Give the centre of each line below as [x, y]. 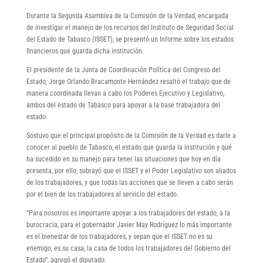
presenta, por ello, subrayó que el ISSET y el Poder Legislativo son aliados [131, 171]
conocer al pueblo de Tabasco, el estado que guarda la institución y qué [129, 147]
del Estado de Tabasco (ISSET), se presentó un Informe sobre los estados [130, 39]
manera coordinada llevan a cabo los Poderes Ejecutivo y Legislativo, [125, 93]
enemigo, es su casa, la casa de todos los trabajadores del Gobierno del [128, 248]
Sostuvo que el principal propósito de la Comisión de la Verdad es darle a [131, 135]
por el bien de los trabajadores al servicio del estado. [102, 194]
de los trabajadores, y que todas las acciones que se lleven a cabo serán [129, 182]
